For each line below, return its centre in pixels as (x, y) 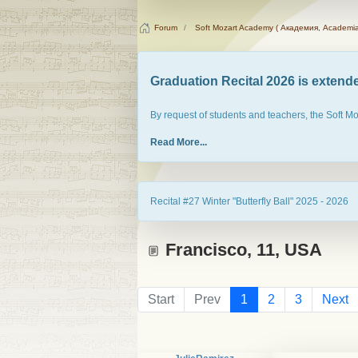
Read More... (179, 143)
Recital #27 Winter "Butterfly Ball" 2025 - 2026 (249, 202)
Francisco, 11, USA (241, 250)
